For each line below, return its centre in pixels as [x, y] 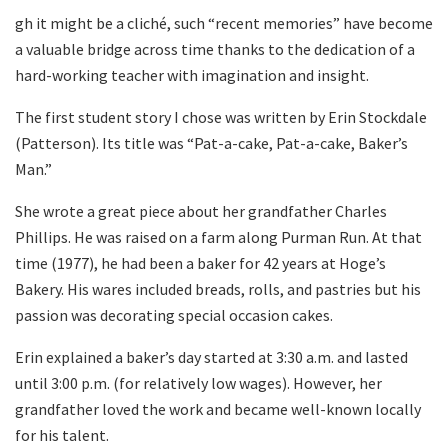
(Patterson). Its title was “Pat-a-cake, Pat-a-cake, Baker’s [211, 142]
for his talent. [62, 434]
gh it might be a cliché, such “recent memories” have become [224, 22]
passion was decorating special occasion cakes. [174, 314]
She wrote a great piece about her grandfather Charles [201, 210]
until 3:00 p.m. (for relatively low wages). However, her [198, 382]
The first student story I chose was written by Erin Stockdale [221, 116]
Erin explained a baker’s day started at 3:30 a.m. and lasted [211, 356]
